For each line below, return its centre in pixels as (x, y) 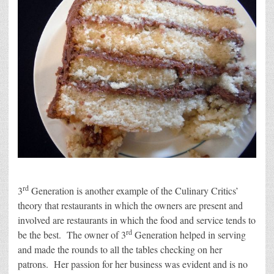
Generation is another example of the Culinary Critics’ (134, 191)
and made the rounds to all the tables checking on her (120, 250)
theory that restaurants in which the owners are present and (130, 206)
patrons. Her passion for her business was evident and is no (133, 264)
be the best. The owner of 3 (72, 235)
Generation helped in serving (189, 235)
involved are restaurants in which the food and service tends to (137, 220)
